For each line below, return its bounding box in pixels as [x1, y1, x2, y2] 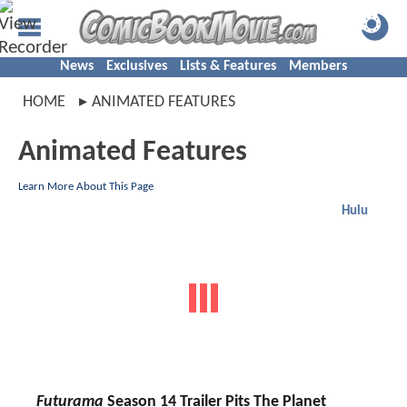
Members [289, 59, 347, 74]
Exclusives [106, 59, 167, 74]
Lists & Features [180, 59, 276, 74]
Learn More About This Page [18, 181, 154, 193]
